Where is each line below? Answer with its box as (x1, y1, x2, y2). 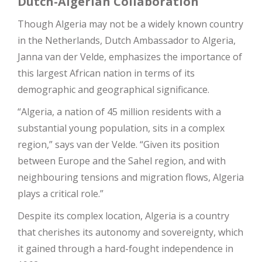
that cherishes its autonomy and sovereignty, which (18, 225, 243, 239)
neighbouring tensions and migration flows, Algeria (18, 170, 244, 184)
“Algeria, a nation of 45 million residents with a (18, 105, 221, 118)
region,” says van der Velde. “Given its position (18, 137, 219, 151)
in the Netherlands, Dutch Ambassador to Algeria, (18, 33, 236, 47)
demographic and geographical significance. (18, 82, 209, 96)
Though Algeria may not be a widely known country (18, 17, 243, 30)
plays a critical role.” (18, 187, 104, 200)
